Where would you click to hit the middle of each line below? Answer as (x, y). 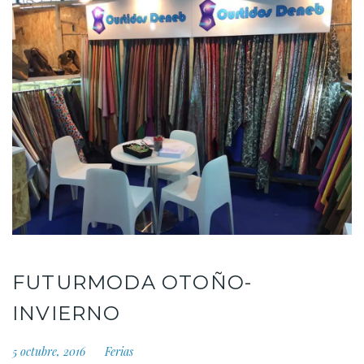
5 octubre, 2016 (50, 351)
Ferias (119, 351)
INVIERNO (67, 313)
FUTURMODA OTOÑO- (132, 282)
